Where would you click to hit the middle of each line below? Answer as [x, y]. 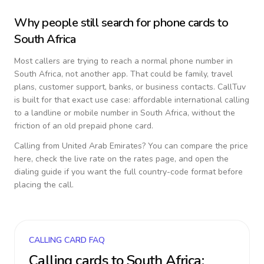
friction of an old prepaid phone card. [84, 126]
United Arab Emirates [102, 146]
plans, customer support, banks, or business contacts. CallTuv [130, 87]
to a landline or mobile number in [77, 113]
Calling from [38, 146]
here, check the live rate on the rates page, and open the [121, 159]
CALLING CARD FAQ [67, 240]
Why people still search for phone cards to [121, 23]
